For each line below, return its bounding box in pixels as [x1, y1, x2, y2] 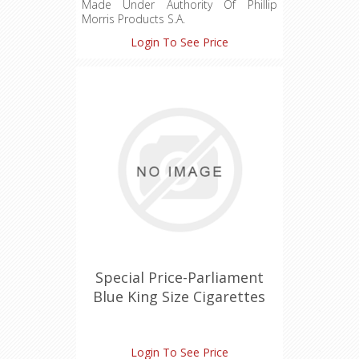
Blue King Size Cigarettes [93, 287, 266, 306]
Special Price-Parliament [95, 268, 264, 287]
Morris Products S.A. [81, 11, 185, 26]
